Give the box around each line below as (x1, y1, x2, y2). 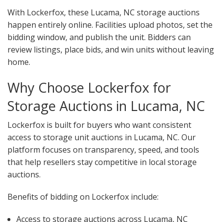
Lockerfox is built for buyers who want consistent (7, 119, 191, 131)
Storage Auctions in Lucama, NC (7, 97, 205, 115)
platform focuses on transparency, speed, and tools (7, 144, 199, 156)
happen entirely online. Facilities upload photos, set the (7, 19, 213, 31)
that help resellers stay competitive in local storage (7, 157, 197, 168)
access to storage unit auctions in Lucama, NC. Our (7, 132, 196, 143)
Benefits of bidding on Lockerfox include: (7, 191, 159, 203)
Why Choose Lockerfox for (7, 78, 171, 97)
